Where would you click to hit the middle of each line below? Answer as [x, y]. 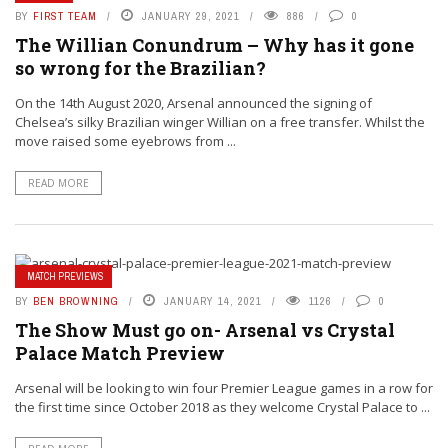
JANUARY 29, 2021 [191, 16]
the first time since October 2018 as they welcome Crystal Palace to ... [222, 407]
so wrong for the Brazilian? [140, 68]
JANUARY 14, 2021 [213, 301]
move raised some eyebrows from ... [125, 141]
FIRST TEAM [65, 16]
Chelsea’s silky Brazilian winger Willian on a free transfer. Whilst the [220, 122]
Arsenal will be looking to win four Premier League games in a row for [224, 388]
